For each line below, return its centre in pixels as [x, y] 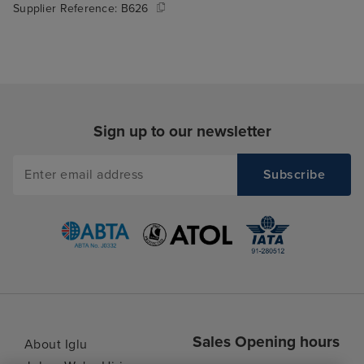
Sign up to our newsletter [182, 132]
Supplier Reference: [67, 9]
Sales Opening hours [266, 341]
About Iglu [56, 344]
